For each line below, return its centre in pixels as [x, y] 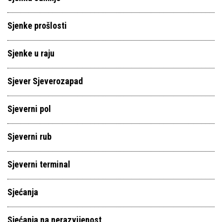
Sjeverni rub [29, 137]
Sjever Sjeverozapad [45, 81]
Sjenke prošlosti [37, 26]
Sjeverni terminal [39, 164]
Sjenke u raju [31, 53]
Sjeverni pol [29, 109]
